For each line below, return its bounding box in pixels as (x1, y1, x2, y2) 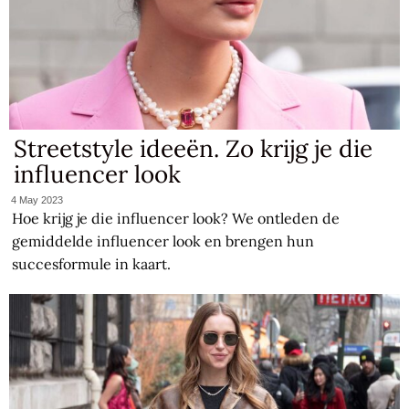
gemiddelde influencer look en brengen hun (12, 231, 315, 250)
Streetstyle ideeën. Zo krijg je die (14, 133, 373, 164)
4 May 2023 (11, 194, 64, 205)
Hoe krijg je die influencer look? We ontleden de (12, 208, 341, 227)
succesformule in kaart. (12, 254, 172, 273)
